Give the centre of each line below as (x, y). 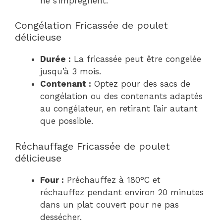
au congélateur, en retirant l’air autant (119, 109)
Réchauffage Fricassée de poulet (92, 146)
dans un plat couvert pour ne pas (110, 204)
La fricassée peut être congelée (136, 59)
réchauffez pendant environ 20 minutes (122, 192)
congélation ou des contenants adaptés (121, 96)
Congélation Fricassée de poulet (91, 26)
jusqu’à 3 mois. (71, 72)
